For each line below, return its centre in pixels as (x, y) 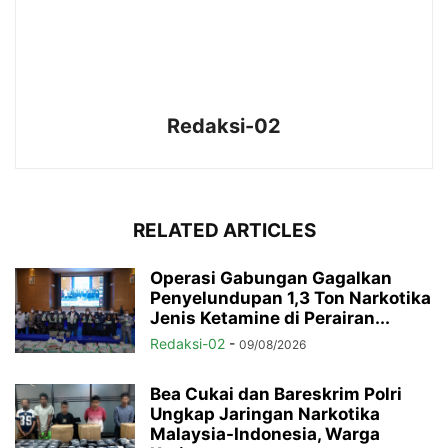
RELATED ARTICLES (224, 230)
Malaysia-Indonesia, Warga (265, 433)
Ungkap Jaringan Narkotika (265, 413)
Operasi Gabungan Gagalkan (271, 277)
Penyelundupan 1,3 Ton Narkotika (290, 297)
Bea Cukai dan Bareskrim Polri (276, 393)
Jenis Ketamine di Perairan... (270, 317)
